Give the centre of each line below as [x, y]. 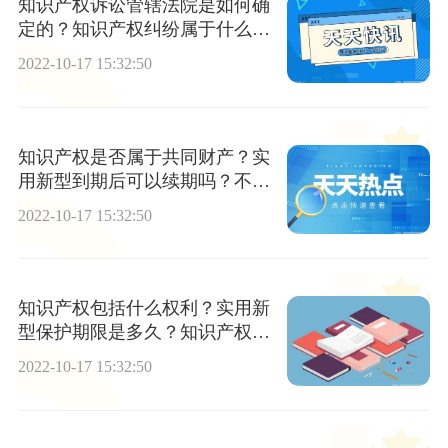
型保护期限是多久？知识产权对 [143, 332]
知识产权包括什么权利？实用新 [143, 308]
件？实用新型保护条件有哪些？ [143, 53]
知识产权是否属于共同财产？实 [143, 156]
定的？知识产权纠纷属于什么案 [143, 29]
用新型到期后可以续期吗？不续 [143, 180]
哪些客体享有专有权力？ [116, 356]
